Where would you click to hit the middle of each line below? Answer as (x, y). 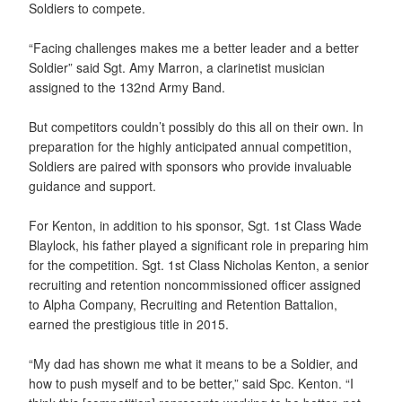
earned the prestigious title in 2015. (129, 323)
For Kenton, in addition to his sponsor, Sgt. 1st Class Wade (195, 225)
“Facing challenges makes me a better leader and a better (194, 47)
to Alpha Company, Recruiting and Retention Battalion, (183, 304)
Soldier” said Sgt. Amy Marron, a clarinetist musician (177, 67)
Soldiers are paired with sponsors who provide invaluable (190, 166)
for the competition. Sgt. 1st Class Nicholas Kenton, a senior (199, 264)
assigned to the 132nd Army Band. (127, 87)
